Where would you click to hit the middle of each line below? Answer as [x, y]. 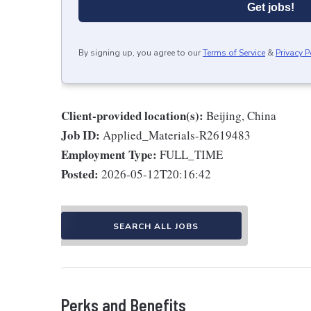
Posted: [80, 174]
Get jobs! [271, 7]
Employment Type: [109, 154]
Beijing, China [241, 116]
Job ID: [81, 135]
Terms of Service [234, 53]
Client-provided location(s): [132, 116]
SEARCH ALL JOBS [155, 226]
